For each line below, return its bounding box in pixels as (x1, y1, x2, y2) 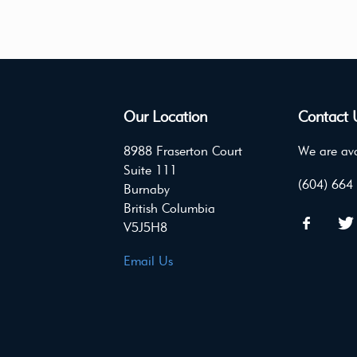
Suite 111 (123, 163, 177, 178)
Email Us (123, 253, 173, 269)
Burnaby (123, 182, 170, 198)
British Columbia (123, 201, 215, 217)
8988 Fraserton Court (123, 143, 242, 159)
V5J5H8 (123, 220, 167, 236)
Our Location (123, 107, 207, 126)
